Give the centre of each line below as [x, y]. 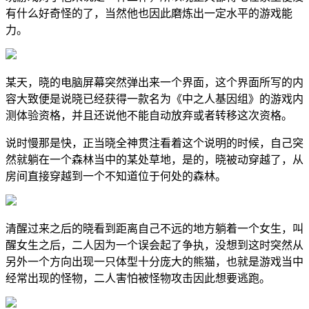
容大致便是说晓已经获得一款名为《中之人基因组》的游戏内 [154, 99]
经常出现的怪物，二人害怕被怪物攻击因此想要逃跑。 [138, 278]
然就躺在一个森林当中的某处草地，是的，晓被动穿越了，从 [154, 159]
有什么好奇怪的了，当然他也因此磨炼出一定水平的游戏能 [149, 13]
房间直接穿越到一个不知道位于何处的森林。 [116, 176]
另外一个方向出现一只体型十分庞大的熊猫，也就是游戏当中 [154, 261]
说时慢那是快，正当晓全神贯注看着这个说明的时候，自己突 [154, 143]
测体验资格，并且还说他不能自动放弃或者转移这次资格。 [149, 115]
